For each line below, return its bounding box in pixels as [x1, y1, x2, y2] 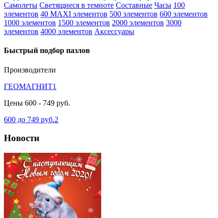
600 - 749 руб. [25, 98, 70, 107]
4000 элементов [40, 27, 92, 36]
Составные [116, 1, 152, 9]
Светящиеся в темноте [39, 1, 114, 9]
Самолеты [4, 1, 37, 9]
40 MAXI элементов [40, 10, 108, 18]
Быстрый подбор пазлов [4, 46, 90, 55]
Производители [4, 65, 56, 74]
